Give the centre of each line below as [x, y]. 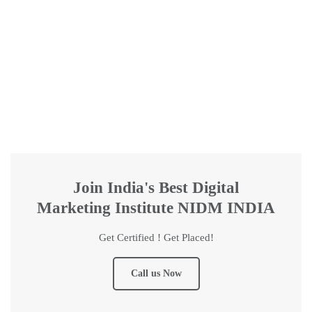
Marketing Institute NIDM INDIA [156, 208]
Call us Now [156, 274]
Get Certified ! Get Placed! [156, 238]
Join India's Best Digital [156, 188]
